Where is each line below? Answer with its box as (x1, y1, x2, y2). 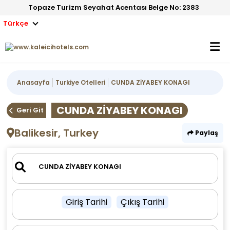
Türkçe (3, 18, 28, 28)
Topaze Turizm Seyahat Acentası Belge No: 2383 (28, 3, 199, 12)
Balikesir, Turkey (14, 126, 99, 140)
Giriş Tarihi (65, 196, 107, 208)
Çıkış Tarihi (120, 196, 164, 208)
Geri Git (16, 105, 44, 115)
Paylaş (193, 128, 218, 137)
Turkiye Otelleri (55, 78, 106, 87)
